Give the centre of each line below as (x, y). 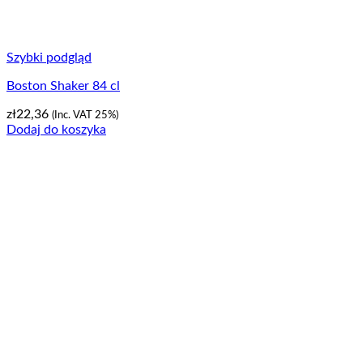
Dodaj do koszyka (56, 129)
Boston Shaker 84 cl (63, 85)
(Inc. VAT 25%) (85, 115)
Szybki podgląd (49, 57)
